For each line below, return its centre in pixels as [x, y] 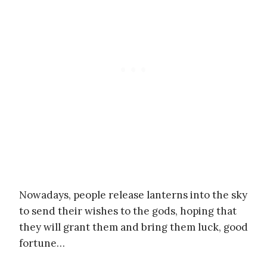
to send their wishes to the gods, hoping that [128, 211]
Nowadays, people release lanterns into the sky [133, 195]
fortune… [42, 243]
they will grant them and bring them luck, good [133, 227]
